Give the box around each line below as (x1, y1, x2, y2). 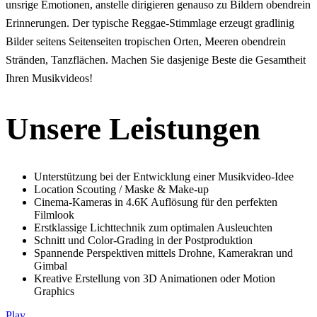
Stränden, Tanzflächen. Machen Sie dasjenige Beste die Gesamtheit (6, 53, 306, 66)
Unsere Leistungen (6, 111, 260, 147)
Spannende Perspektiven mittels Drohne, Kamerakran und (34, 247, 293, 260)
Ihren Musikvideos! (6, 71, 93, 84)
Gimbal (34, 260, 67, 272)
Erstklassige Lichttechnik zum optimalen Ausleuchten (34, 221, 272, 234)
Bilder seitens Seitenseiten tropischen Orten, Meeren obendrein (6, 35, 286, 47)
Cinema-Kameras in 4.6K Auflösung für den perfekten (34, 196, 277, 209)
